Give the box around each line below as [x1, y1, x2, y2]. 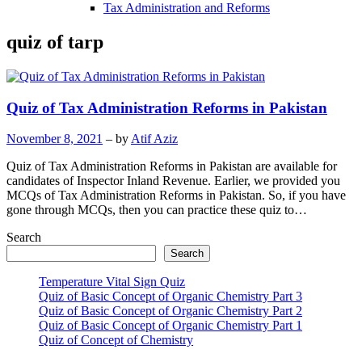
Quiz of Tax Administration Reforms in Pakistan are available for [6, 159, 337, 174]
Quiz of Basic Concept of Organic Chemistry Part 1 [39, 318, 302, 333]
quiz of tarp [6, 31, 103, 53]
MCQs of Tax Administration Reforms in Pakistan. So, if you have [6, 188, 346, 203]
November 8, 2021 [6, 132, 103, 146]
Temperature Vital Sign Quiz [39, 275, 185, 289]
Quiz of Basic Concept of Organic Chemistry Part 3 [39, 289, 302, 304]
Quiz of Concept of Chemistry [39, 333, 193, 347]
